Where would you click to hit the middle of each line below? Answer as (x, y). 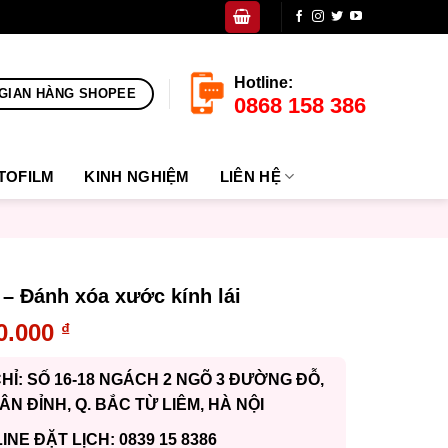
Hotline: (263, 82)
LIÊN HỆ (250, 176)
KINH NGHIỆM (137, 176)
